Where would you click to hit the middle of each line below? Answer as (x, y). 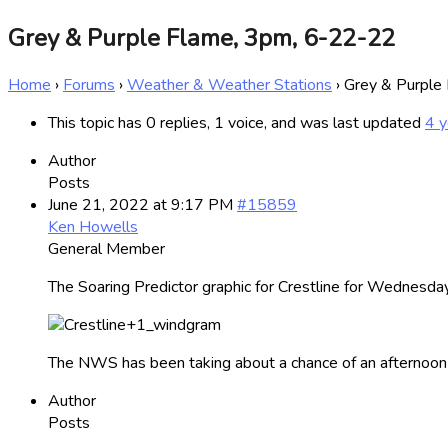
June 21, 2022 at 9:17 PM (140, 204)
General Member (106, 248)
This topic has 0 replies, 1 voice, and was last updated (236, 122)
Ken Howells (93, 226)
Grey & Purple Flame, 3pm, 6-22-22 (201, 37)
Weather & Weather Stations (229, 84)
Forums (89, 84)
